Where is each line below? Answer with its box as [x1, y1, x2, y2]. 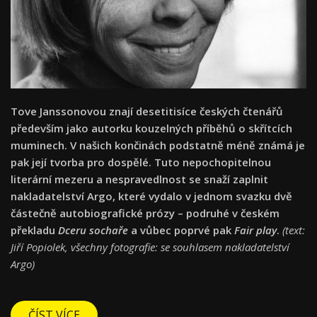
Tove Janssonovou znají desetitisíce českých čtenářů [11, 104, 283, 119]
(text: [282, 223, 305, 238]
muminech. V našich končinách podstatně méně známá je [11, 138, 305, 153]
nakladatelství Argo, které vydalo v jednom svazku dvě [11, 189, 292, 204]
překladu [11, 223, 58, 238]
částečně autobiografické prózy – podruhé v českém [11, 206, 279, 221]
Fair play [234, 223, 277, 238]
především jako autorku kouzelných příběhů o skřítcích [11, 121, 292, 136]
